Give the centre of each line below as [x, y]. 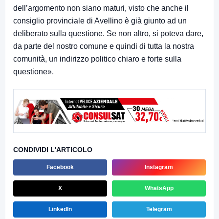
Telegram [159, 209]
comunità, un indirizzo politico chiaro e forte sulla [97, 59]
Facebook [60, 167]
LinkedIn [60, 209]
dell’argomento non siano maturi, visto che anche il [101, 8]
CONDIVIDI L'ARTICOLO [53, 150]
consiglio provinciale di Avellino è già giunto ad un [100, 21]
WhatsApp [159, 188]
